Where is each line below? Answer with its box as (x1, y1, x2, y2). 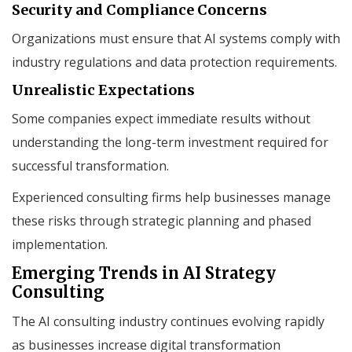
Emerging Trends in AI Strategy (12, 262, 276, 283)
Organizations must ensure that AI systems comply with (12, 29, 340, 47)
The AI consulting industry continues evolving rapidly (12, 312, 324, 330)
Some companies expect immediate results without (12, 109, 310, 127)
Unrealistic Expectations (12, 80, 195, 99)
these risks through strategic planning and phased (12, 211, 311, 229)
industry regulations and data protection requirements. (12, 53, 337, 71)
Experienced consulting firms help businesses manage (12, 188, 331, 206)
